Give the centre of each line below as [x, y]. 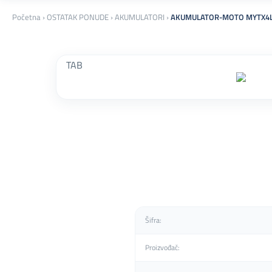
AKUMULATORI [140, 17]
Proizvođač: [162, 248]
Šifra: [153, 221]
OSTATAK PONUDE [78, 17]
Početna [26, 17]
